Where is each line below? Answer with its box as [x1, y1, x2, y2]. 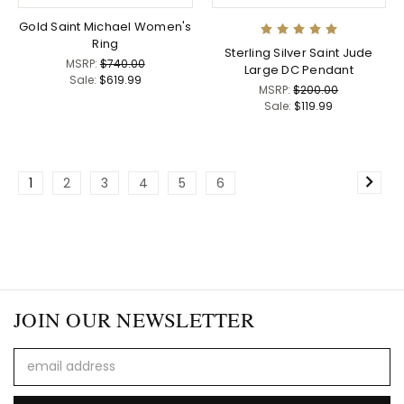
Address [14, 366, 63, 385]
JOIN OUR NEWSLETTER [14, 305, 254, 333]
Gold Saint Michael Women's [19, 17, 192, 35]
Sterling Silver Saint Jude [225, 43, 373, 61]
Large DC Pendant [243, 60, 353, 78]
